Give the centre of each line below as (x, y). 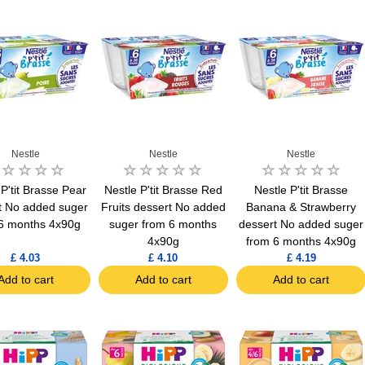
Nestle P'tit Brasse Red (163, 190)
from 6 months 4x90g (301, 242)
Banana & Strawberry (301, 207)
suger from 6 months (163, 224)
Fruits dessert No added (163, 207)
